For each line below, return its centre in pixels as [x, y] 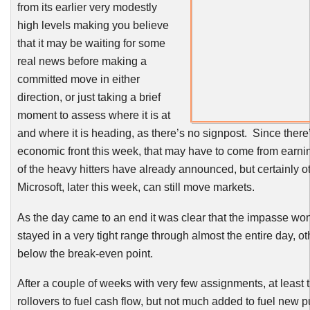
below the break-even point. [85, 253]
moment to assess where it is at [93, 115]
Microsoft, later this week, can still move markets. [136, 187]
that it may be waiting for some [91, 43]
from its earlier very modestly [87, 7]
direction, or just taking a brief [89, 97]
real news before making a [82, 61]
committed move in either [78, 79]
